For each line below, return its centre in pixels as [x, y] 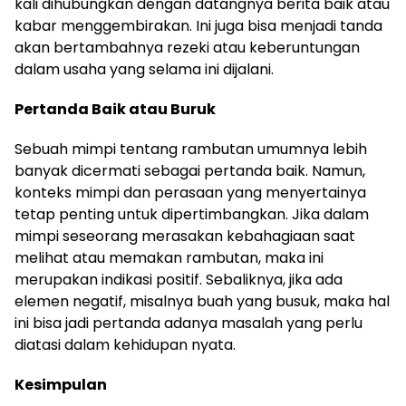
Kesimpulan [61, 384]
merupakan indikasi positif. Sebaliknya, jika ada [179, 279]
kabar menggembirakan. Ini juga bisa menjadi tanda [198, 25]
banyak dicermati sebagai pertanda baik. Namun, [190, 170]
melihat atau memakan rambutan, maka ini [169, 257]
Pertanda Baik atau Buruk [115, 109]
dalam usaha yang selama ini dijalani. [144, 69]
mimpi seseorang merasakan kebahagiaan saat [185, 236]
